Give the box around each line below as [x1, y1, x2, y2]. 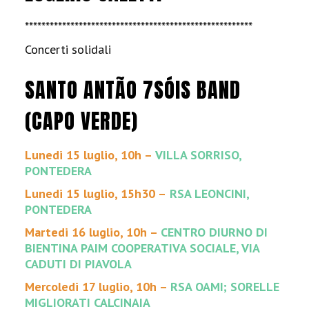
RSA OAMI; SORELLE [170, 279, 280, 295]
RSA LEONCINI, [166, 186, 250, 201]
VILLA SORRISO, [155, 147, 242, 163]
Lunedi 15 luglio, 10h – [25, 147, 156, 163]
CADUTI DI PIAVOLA [25, 256, 132, 272]
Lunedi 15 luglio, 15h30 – [25, 186, 167, 201]
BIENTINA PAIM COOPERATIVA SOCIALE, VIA [25, 240, 260, 256]
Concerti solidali [25, 41, 112, 57]
